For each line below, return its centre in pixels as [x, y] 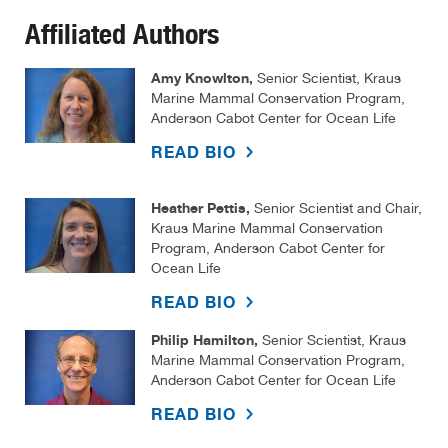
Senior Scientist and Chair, [336, 208]
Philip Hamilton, [204, 340]
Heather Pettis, [200, 208]
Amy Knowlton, [202, 78]
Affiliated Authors [122, 34]
